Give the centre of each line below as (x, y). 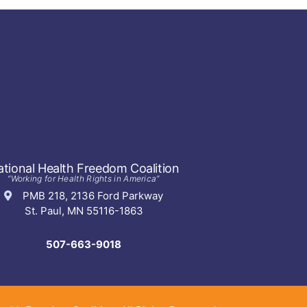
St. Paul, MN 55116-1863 (84, 211)
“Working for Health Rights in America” (84, 179)
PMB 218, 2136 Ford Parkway (87, 196)
